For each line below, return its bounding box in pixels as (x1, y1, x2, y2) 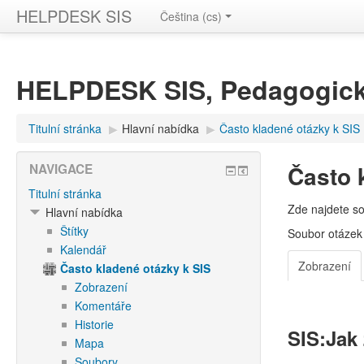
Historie (75, 316, 114, 332)
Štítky (60, 223, 89, 239)
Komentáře (75, 297, 132, 314)
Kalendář (60, 241, 106, 258)
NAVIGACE (29, 160, 93, 178)
